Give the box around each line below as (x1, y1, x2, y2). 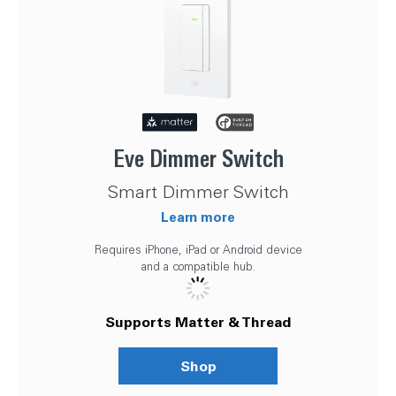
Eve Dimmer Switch (112, 144, 284, 172)
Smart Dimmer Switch (107, 179, 289, 202)
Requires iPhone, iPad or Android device (94, 241, 302, 256)
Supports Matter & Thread (105, 311, 291, 331)
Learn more (161, 207, 235, 225)
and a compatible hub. (141, 258, 255, 273)
